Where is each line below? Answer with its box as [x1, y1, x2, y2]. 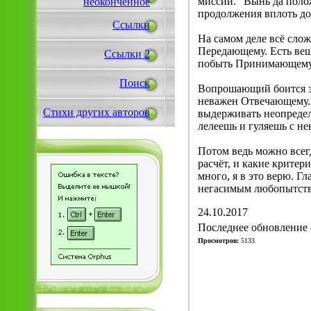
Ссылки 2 [104, 48, 150, 60]
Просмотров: [198, 236, 239, 244]
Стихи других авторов [43, 106, 150, 118]
